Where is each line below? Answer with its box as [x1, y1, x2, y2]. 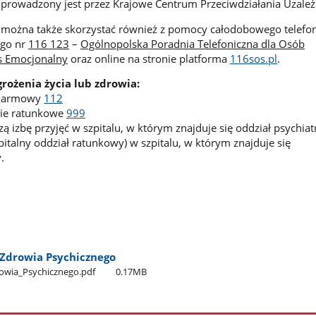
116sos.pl [229, 51, 277, 66]
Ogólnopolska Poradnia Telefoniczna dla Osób [80, 36, 305, 51]
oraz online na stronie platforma [67, 51, 230, 66]
